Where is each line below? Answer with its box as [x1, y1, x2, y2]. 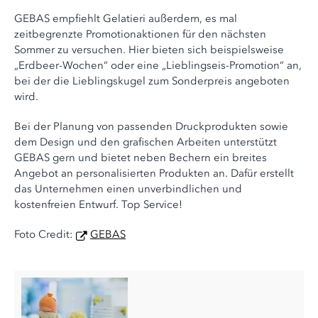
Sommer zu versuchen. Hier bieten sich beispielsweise [14, 43, 284, 57]
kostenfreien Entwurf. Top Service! [14, 198, 182, 212]
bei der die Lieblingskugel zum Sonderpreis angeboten [14, 75, 290, 88]
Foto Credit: [14, 228, 76, 241]
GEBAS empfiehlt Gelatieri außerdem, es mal [14, 12, 237, 26]
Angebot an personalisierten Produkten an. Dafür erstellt [14, 167, 294, 180]
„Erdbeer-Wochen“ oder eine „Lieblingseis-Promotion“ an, [14, 59, 302, 72]
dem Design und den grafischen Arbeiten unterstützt [14, 136, 277, 149]
